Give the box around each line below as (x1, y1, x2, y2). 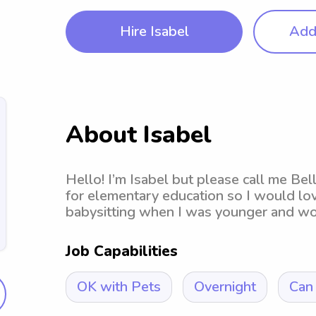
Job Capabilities (66, 241, 178, 261)
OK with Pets (77, 277, 161, 296)
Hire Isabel (119, 22, 189, 41)
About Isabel (66, 119, 212, 151)
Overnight (194, 277, 256, 296)
